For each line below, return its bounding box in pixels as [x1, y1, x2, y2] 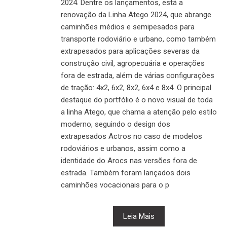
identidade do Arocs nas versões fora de [61, 156, 197, 165]
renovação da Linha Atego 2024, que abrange [61, 10, 211, 19]
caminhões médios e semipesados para [61, 22, 195, 31]
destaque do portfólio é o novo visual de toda [61, 95, 213, 104]
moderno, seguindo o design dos [61, 119, 170, 129]
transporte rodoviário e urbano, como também [61, 34, 216, 44]
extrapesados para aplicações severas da [61, 46, 200, 56]
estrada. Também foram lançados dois [61, 168, 191, 177]
